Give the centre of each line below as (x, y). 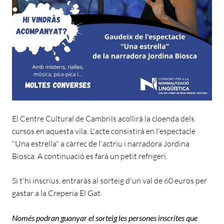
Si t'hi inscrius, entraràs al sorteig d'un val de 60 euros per (109, 180)
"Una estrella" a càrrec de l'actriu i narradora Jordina (101, 143)
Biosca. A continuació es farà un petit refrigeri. (90, 156)
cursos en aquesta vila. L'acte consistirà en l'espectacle (104, 131)
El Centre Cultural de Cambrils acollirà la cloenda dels (103, 118)
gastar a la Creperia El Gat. (57, 193)
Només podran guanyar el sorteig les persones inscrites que (105, 217)
